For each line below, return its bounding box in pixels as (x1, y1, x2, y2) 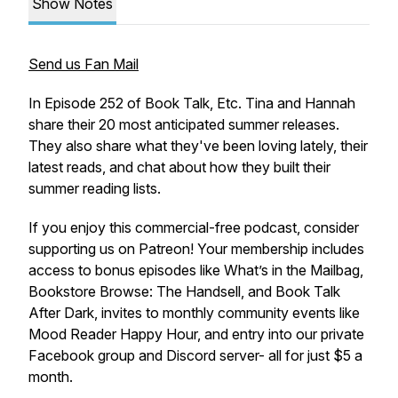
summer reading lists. (28, 179, 161, 197)
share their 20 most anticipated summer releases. (28, 115, 339, 133)
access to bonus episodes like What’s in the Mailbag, (28, 261, 363, 279)
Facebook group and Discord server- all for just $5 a (28, 346, 362, 364)
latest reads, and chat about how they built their (28, 158, 330, 176)
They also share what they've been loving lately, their (28, 137, 368, 155)
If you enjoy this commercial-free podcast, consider (28, 219, 359, 236)
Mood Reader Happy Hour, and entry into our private (28, 325, 364, 343)
